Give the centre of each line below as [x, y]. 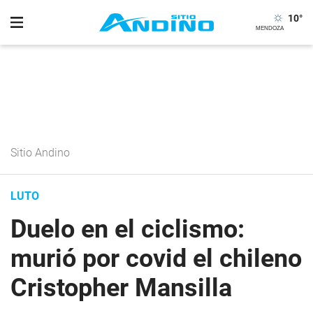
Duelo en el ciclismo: [128, 229]
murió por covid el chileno [156, 259]
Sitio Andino [40, 153]
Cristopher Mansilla [121, 288]
